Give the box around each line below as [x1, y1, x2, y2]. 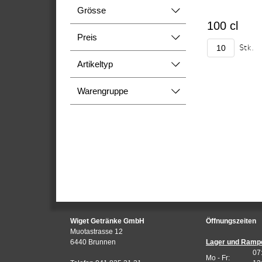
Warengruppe [77, 86, 128, 96]
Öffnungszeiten [206, 217, 256, 225]
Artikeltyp [77, 59, 113, 69]
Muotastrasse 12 [70, 227, 123, 236]
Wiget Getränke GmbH [70, 217, 144, 225]
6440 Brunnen [70, 238, 116, 246]
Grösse [77, 5, 106, 15]
